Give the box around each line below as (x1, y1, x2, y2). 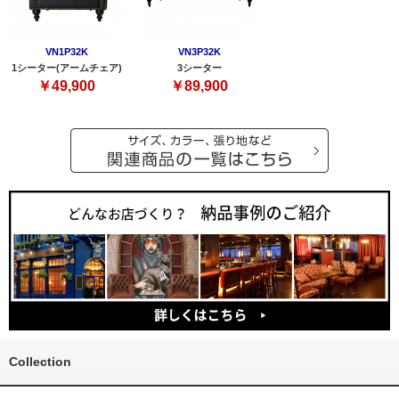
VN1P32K (45, 46, 88, 58)
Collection (9, 354, 71, 370)
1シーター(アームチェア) (11, 61, 122, 73)
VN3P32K (177, 46, 221, 58)
